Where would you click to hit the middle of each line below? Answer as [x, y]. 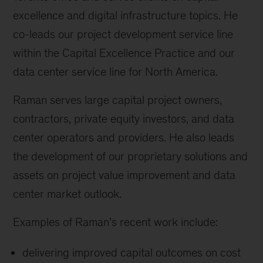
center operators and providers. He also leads [124, 137]
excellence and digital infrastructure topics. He [126, 15]
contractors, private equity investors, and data [124, 119]
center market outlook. [68, 194]
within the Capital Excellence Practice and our [124, 53]
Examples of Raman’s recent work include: [116, 222]
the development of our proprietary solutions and [131, 156]
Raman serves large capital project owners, [118, 100]
